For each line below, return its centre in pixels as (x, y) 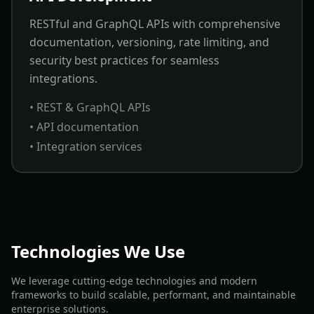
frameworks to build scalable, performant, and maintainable (153, 295)
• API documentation (84, 127)
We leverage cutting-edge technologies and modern (134, 281)
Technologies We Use (98, 251)
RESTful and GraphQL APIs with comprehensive (155, 24)
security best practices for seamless (124, 60)
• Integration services (86, 146)
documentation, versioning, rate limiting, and (149, 42)
